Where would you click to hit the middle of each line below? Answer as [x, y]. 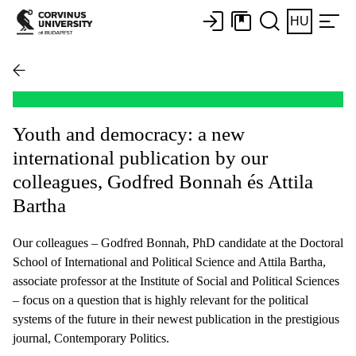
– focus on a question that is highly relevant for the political [161, 300]
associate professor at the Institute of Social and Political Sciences [176, 281]
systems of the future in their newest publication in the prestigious [176, 319]
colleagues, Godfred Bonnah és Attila [163, 181]
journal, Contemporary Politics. [91, 338]
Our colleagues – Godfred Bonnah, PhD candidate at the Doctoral [178, 242]
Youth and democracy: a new [129, 133]
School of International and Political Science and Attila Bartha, [169, 261]
